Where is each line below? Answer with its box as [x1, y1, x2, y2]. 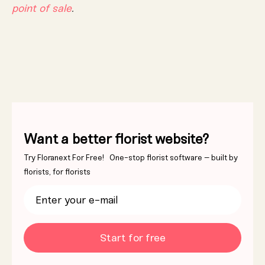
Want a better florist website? [24, 131, 209, 148]
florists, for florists [24, 167, 91, 177]
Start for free [99, 231, 166, 245]
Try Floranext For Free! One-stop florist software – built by [24, 153, 238, 163]
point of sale [12, 2, 72, 15]
